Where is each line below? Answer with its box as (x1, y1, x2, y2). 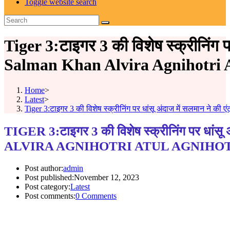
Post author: (25, 164, 63, 173)
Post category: (25, 182, 70, 191)
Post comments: (25, 191, 75, 201)
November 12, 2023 (74, 173, 139, 182)
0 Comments (75, 191, 117, 201)
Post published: (25, 173, 74, 182)
